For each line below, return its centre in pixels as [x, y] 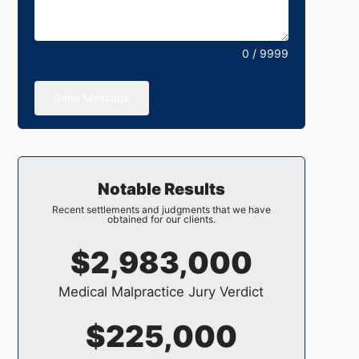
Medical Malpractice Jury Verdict [161, 291]
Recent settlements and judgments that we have [161, 209]
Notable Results [161, 188]
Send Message [92, 97]
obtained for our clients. [161, 219]
